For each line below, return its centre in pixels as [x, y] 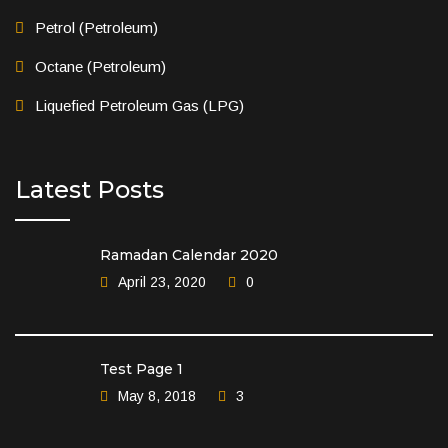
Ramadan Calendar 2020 [189, 254]
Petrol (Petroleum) [96, 27]
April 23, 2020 [162, 281]
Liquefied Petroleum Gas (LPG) [139, 105]
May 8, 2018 [157, 395]
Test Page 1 [141, 368]
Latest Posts [89, 189]
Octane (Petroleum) [100, 66]
